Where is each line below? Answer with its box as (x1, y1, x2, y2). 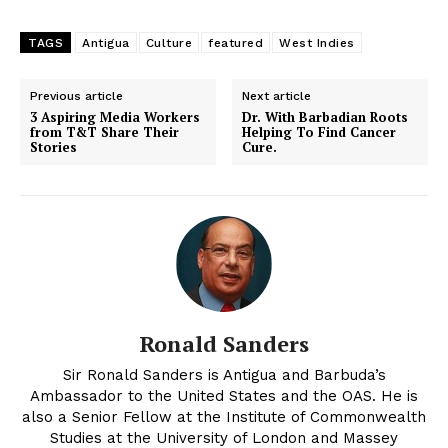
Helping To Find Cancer (242, 123, 397, 142)
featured (208, 36, 263, 51)
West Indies (279, 36, 355, 51)
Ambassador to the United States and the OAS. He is (30, 387, 418, 406)
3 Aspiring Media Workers (30, 108, 200, 127)
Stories (30, 138, 77, 157)
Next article (242, 89, 312, 104)
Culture (145, 36, 192, 51)
